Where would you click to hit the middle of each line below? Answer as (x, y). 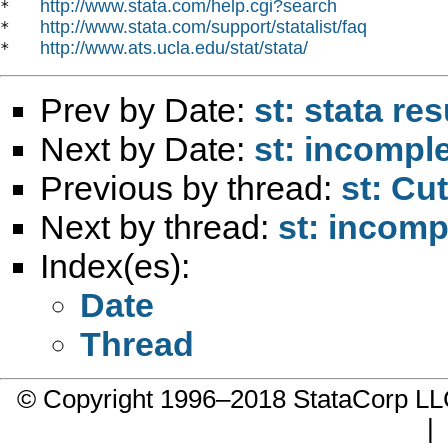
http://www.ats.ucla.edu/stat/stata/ (174, 47)
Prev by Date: (147, 109)
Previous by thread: (190, 187)
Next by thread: (159, 226)
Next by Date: (147, 148)
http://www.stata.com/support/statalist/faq (203, 26)
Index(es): (115, 265)
